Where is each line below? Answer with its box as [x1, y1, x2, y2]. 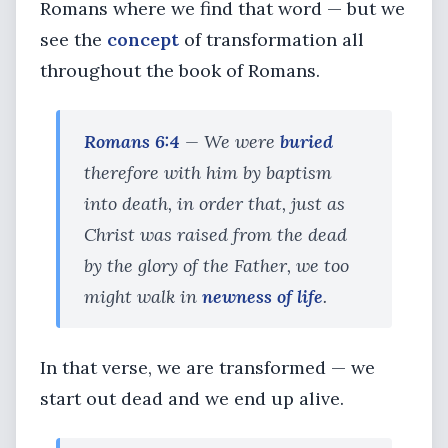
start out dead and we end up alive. [40, 387, 344, 410]
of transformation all [179, 28, 364, 51]
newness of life [202, 285, 323, 308]
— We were [180, 130, 280, 153]
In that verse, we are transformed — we [40, 356, 375, 379]
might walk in [84, 285, 202, 308]
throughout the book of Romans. [40, 59, 320, 82]
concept [107, 28, 179, 51]
